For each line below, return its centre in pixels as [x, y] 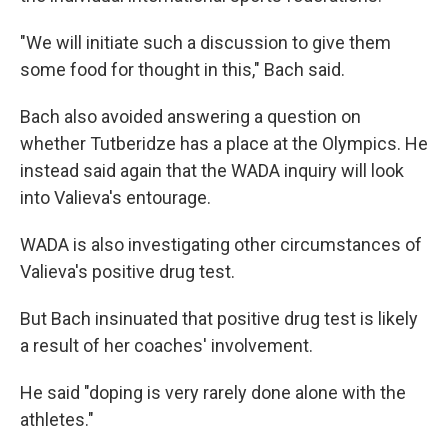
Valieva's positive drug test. [127, 271]
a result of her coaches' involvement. [166, 345]
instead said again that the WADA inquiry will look [212, 170]
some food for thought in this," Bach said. [182, 69]
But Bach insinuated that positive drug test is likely [219, 318]
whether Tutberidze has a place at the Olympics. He [224, 143]
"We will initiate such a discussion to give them [205, 42]
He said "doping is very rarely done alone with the [213, 392]
